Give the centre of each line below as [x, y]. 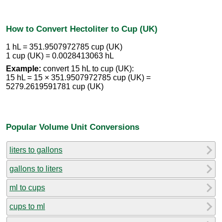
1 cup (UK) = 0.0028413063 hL [60, 56]
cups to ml [27, 206]
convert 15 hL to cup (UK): [87, 69]
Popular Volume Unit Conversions [73, 127]
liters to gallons [36, 150]
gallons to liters [36, 168]
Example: [24, 69]
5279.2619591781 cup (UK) [55, 87]
